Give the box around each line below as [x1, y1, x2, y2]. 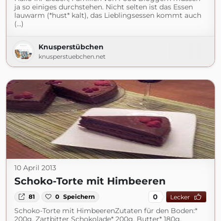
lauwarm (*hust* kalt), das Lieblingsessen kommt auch [14, 11, 201, 20]
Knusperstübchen [38, 42, 104, 51]
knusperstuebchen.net [38, 53, 106, 60]
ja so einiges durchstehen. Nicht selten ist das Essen [14, 2, 193, 11]
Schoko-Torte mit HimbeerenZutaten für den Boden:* [14, 206, 197, 215]
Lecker [170, 193, 190, 201]
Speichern [63, 193, 95, 200]
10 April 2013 [14, 163, 56, 172]
